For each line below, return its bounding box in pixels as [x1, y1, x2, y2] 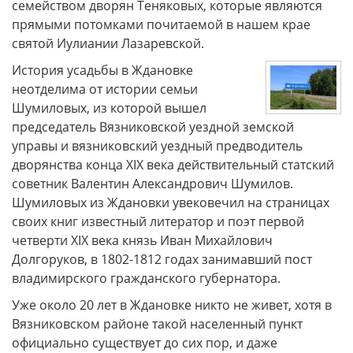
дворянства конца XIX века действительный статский [12, 155, 334, 173]
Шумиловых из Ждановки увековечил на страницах [12, 193, 329, 211]
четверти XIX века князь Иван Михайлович [12, 231, 273, 249]
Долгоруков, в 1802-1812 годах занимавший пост [12, 250, 312, 268]
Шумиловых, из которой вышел [12, 98, 206, 117]
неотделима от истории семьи [12, 80, 198, 98]
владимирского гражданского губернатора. [12, 269, 281, 287]
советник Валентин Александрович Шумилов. [12, 174, 293, 192]
